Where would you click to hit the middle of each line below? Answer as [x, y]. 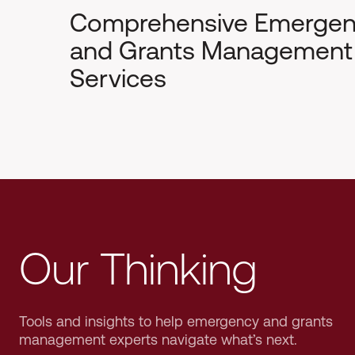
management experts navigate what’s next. [158, 339]
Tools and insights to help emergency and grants [176, 321]
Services [118, 78]
